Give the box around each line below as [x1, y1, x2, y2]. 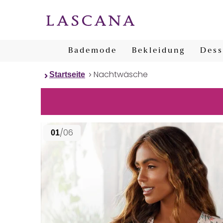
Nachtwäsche [94, 69, 148, 80]
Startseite [49, 70, 85, 79]
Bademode [68, 47, 117, 55]
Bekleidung [132, 47, 185, 55]
